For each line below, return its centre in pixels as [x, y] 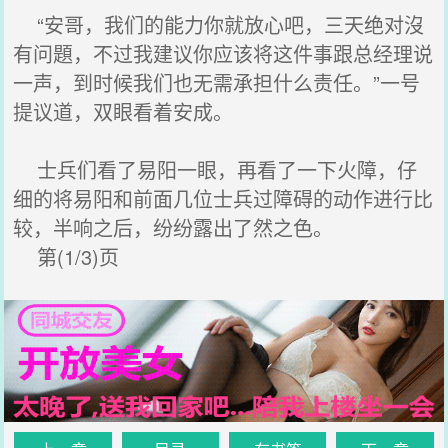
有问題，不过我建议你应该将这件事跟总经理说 [223, 53]
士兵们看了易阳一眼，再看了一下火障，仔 [215, 169]
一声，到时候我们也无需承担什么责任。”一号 [217, 82]
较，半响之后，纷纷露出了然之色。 [173, 227]
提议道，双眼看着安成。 [123, 111]
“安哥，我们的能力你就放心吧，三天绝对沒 [219, 24]
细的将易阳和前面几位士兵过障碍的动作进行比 [223, 198]
